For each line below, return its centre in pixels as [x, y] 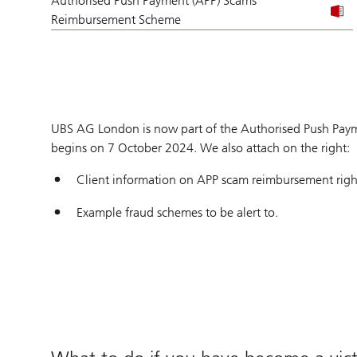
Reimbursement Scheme [116, 20]
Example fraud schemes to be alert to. [177, 213]
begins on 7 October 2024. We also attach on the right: [200, 148]
